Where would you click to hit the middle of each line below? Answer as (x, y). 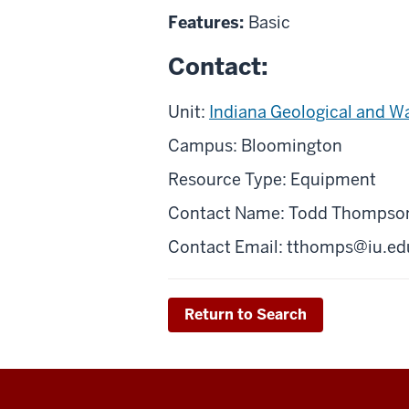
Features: (208, 22)
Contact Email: (227, 246)
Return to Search (246, 314)
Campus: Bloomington (255, 145)
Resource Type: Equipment (272, 179)
